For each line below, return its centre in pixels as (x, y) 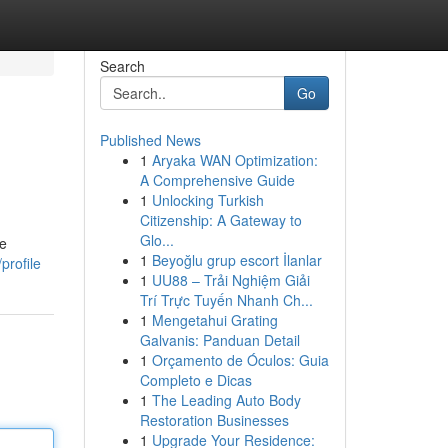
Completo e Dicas (195, 380)
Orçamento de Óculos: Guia (240, 360)
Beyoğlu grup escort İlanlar (236, 260)
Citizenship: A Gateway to (220, 220)
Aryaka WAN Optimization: (234, 160)
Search (122, 66)
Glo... (156, 240)
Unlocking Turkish (207, 200)
